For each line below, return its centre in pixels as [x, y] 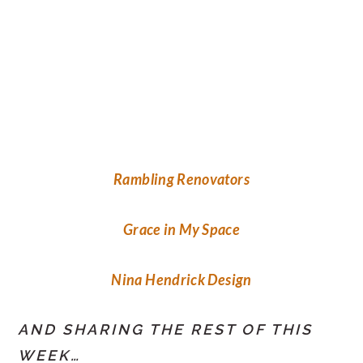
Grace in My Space [181, 230]
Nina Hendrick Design [181, 280]
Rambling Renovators [181, 179]
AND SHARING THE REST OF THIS [166, 330]
